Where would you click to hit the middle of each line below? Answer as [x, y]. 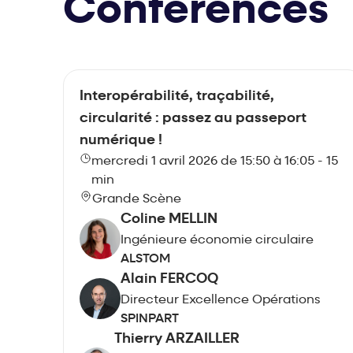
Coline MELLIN [169, 220]
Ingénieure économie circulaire [217, 241]
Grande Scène [137, 200]
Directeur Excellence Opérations [220, 301]
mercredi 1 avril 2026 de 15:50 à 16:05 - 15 [215, 162]
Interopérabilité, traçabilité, [177, 97]
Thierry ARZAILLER [177, 340]
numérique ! [121, 141]
